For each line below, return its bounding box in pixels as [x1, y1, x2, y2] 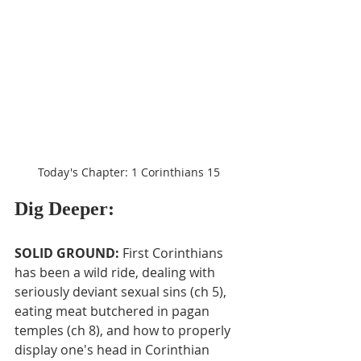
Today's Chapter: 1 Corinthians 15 [38, 164, 220, 180]
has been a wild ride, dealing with [15, 263, 218, 281]
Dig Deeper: [15, 197, 114, 219]
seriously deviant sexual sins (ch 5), [15, 282, 230, 301]
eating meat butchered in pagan [15, 301, 213, 320]
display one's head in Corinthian [15, 340, 213, 359]
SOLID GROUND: [15, 243, 122, 262]
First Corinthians [122, 243, 226, 262]
